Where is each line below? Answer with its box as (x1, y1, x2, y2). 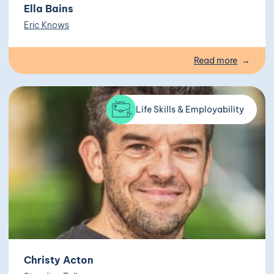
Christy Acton (24, 254, 94, 267)
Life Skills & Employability (136, 104, 244, 116)
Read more (194, 55, 237, 67)
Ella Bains (24, 2, 73, 15)
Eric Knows (24, 20, 69, 31)
